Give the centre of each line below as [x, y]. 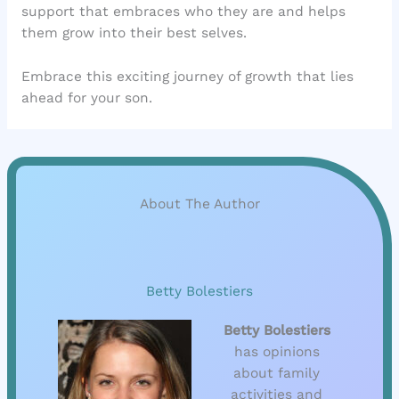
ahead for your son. [86, 98]
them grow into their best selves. [134, 33]
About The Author [199, 204]
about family [277, 374]
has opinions [277, 352]
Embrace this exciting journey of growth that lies [187, 76]
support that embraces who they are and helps [183, 12]
